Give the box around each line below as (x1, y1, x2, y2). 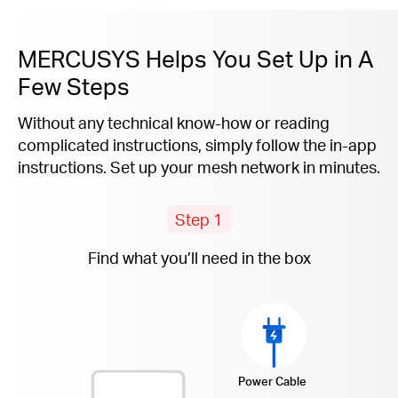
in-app (330, 133, 377, 155)
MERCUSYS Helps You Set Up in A (18, 43, 374, 73)
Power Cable (238, 373, 307, 388)
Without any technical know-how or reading (18, 111, 330, 132)
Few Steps (18, 70, 130, 100)
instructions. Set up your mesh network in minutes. (18, 155, 380, 177)
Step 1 (175, 209, 223, 230)
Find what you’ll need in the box (87, 246, 311, 267)
